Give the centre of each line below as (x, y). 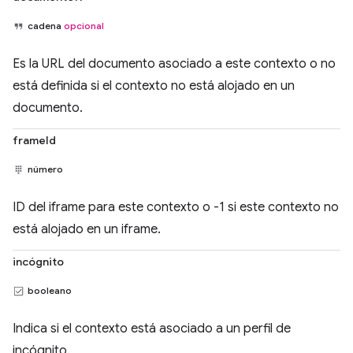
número (45, 169)
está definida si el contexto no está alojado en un (154, 86)
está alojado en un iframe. (87, 229)
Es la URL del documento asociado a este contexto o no (174, 64)
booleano (50, 290)
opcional (84, 26)
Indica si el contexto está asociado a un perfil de (152, 329)
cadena (46, 26)
